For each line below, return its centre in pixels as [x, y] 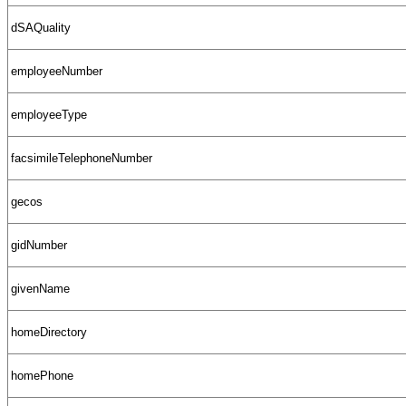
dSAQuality [41, 27]
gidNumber [39, 245]
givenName [40, 288]
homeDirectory [49, 332]
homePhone [42, 375]
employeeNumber [57, 71]
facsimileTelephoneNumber [82, 158]
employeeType [49, 114]
